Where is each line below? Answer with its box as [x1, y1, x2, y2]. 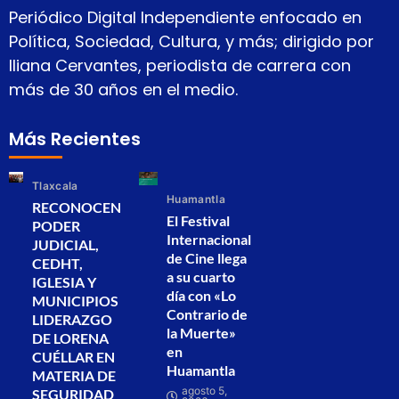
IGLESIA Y [32, 273, 96, 290]
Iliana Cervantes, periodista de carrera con [9, 54, 351, 77]
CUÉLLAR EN [32, 347, 115, 365]
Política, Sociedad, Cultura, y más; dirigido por [9, 30, 374, 53]
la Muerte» [167, 323, 236, 341]
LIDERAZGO [32, 310, 112, 328]
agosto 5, [182, 383, 227, 397]
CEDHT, [32, 254, 83, 272]
